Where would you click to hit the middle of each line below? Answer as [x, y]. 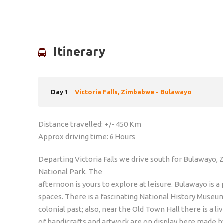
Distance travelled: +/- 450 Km [90, 124]
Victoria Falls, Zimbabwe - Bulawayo [133, 91]
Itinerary [79, 51]
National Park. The [70, 171]
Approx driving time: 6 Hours [87, 136]
